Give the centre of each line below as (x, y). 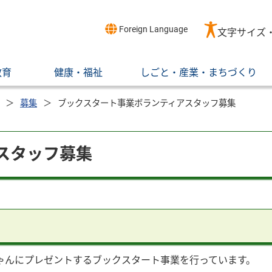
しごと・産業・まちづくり (199, 73)
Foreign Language (152, 29)
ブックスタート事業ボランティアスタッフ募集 (147, 104)
